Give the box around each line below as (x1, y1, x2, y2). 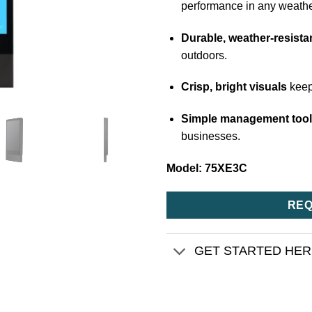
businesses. (180, 130, 240, 143)
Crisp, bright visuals (180, 81, 287, 93)
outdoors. (180, 49, 227, 61)
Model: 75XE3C (166, 162, 247, 174)
